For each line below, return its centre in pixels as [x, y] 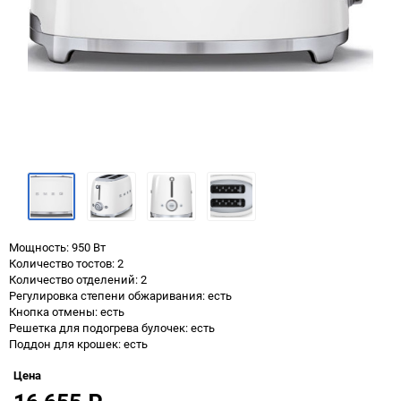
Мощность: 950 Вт [57, 247]
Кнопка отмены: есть [67, 311]
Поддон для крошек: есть [78, 343]
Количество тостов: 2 [66, 263]
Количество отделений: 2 [78, 279]
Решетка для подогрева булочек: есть [112, 327]
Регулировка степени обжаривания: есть [120, 295]
